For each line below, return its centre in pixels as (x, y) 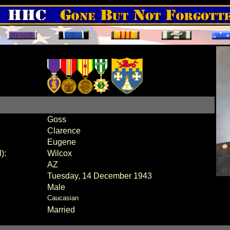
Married (61, 210)
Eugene (62, 142)
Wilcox (60, 153)
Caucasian (64, 198)
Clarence (64, 131)
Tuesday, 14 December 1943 (99, 176)
